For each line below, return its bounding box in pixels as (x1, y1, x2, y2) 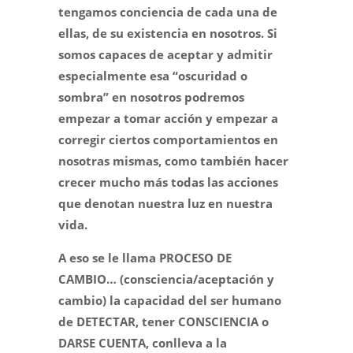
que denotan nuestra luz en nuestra (58, 195, 273, 212)
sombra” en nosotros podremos (58, 89, 244, 106)
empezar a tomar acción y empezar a (58, 110, 278, 127)
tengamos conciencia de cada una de (58, 4, 277, 20)
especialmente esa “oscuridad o (58, 68, 247, 84)
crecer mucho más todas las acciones (58, 174, 278, 191)
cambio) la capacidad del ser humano (58, 292, 281, 309)
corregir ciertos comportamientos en (58, 132, 278, 148)
